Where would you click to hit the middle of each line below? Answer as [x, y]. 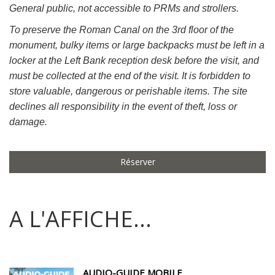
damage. [28, 122]
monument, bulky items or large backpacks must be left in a [137, 45]
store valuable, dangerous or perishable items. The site [128, 91]
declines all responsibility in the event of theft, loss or [123, 107]
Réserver [137, 162]
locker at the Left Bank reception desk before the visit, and [134, 60]
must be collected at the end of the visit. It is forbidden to [130, 76]
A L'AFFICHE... [80, 219]
